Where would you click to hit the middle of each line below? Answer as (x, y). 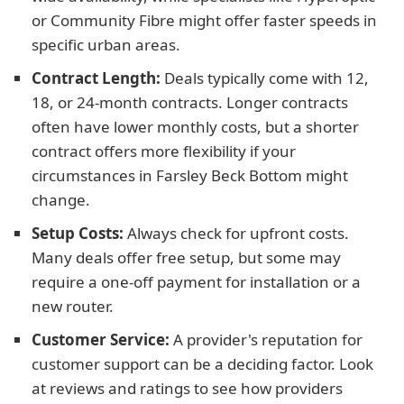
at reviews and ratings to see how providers (187, 388)
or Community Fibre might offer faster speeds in (204, 20)
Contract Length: (96, 78)
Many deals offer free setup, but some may (186, 257)
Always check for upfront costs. (236, 233)
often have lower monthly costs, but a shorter (195, 127)
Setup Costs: (78, 233)
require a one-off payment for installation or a (196, 282)
